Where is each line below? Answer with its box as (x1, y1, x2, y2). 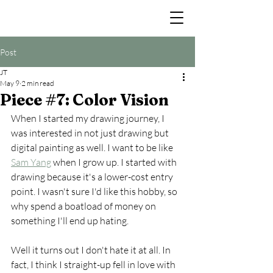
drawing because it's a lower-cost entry (11, 171, 175, 183)
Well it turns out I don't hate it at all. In (11, 244, 172, 256)
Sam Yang (11, 156, 51, 168)
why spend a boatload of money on (11, 200, 158, 212)
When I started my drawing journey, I (11, 112, 166, 124)
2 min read (21, 79, 54, 88)
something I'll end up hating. (11, 214, 129, 227)
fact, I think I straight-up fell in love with (11, 258, 177, 271)
